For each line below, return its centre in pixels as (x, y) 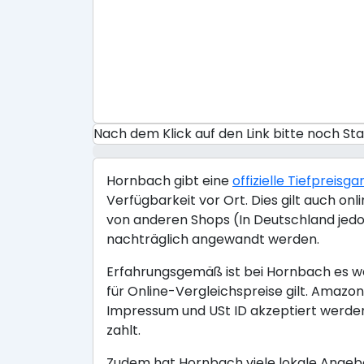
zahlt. (123, 330)
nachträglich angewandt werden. (213, 239)
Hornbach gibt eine (169, 181)
